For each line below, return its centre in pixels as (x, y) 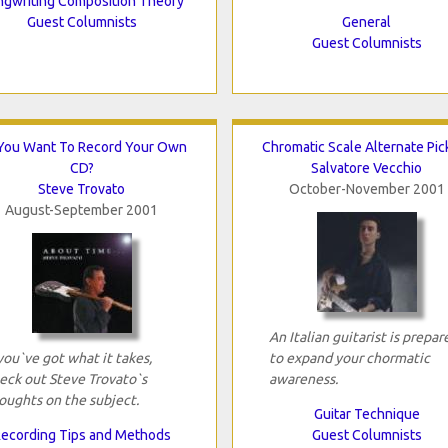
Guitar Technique (366, 413)
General (366, 21)
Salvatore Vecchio (366, 167)
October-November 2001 (366, 188)
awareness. (303, 378)
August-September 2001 (81, 209)
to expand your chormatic (349, 357)
